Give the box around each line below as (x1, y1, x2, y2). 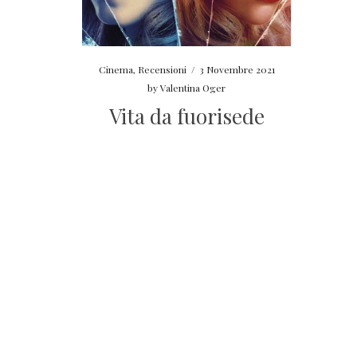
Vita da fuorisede (108, 102, 265, 131)
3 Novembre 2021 (198, 63, 275, 76)
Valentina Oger (160, 81, 226, 95)
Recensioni (137, 63, 186, 76)
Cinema (98, 63, 133, 76)
